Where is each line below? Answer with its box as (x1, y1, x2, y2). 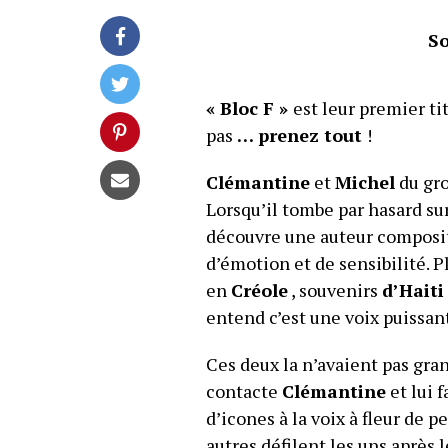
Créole (230, 278, 288, 303)
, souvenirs (287, 278, 382, 303)
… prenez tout (232, 123, 367, 148)
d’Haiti (381, 278, 444, 303)
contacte (205, 379, 282, 404)
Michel (334, 170, 395, 195)
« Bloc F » (205, 96, 293, 121)
